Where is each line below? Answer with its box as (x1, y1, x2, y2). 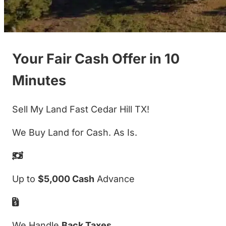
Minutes (12, 72, 66, 89)
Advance (94, 173, 135, 184)
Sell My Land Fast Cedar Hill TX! (12, 103, 149, 115)
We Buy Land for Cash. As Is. (12, 127, 137, 138)
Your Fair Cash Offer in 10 (12, 50, 180, 67)
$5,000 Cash (38, 173, 94, 184)
